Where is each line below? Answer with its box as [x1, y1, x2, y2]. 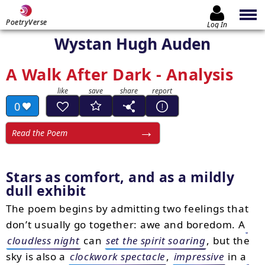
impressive [173, 250, 224, 263]
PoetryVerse [6, 17, 47, 27]
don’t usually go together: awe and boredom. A [6, 218, 245, 231]
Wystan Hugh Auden [54, 33, 211, 54]
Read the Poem [12, 127, 67, 138]
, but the [206, 234, 250, 247]
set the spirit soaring [106, 234, 206, 247]
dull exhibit [6, 181, 86, 200]
